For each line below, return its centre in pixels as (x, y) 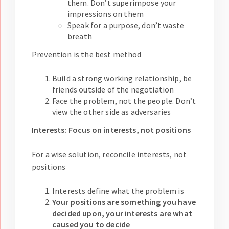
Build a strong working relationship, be (122, 78)
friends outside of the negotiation (113, 90)
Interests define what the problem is (118, 191)
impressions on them (106, 14)
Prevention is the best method (87, 54)
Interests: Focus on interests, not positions (111, 130)
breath (80, 37)
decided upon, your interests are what (122, 213)
